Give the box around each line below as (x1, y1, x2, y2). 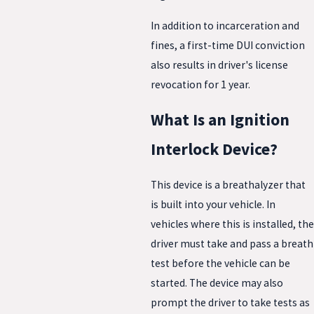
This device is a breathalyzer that (151, 177, 306, 191)
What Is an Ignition (151, 109, 289, 130)
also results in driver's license (151, 57, 288, 71)
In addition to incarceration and (151, 18, 299, 32)
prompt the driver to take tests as (151, 295, 310, 309)
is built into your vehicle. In (151, 197, 275, 211)
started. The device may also (151, 275, 283, 289)
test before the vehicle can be (151, 256, 290, 270)
